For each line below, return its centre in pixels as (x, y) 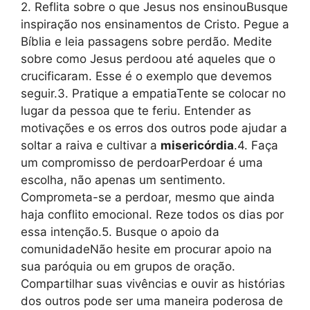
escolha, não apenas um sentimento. (123, 180)
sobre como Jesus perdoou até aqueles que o (148, 58)
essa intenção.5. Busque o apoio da (120, 231)
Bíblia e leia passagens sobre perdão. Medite (146, 41)
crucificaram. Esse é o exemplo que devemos (146, 76)
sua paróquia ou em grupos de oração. (128, 266)
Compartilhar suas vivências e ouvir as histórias (153, 283)
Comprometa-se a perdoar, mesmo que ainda (148, 197)
